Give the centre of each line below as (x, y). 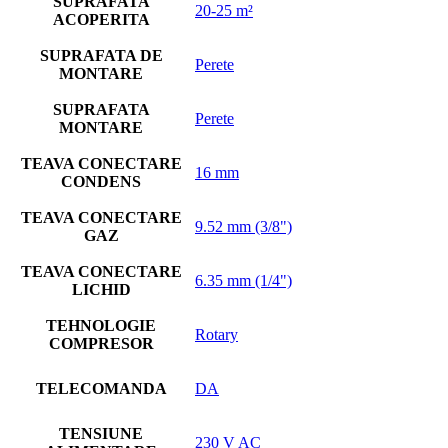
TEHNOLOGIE (101, 325)
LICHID (101, 289)
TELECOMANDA (101, 388)
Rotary (216, 334)
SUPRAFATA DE (101, 55)
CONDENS (101, 181)
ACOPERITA (101, 19)
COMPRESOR (101, 343)
